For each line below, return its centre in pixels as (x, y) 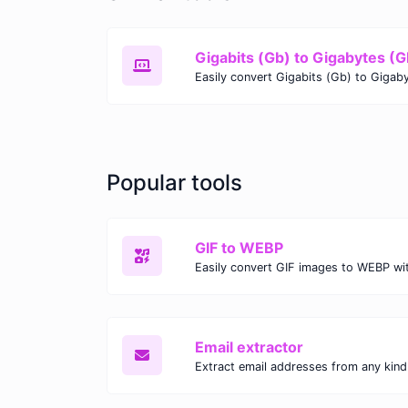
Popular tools (174, 182)
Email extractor (249, 347)
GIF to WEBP (239, 247)
